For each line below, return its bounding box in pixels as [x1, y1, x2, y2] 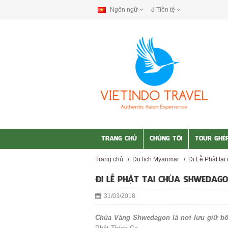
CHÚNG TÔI [150, 136, 182, 142]
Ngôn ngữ [110, 6, 138, 13]
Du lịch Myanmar [132, 156, 179, 163]
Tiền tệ [156, 6, 175, 13]
